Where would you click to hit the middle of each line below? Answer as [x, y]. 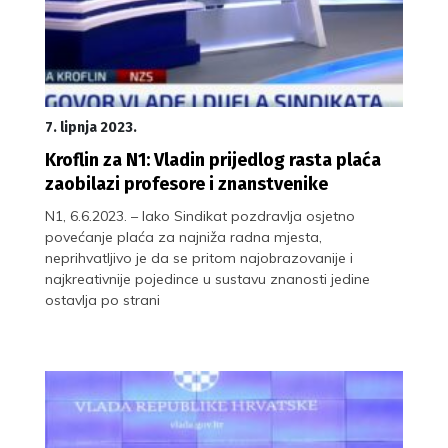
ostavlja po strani [102, 299]
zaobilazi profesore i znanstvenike [186, 183]
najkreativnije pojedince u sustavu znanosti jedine [207, 278]
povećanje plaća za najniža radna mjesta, [183, 236]
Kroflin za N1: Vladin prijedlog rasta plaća [213, 159]
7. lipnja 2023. [91, 127]
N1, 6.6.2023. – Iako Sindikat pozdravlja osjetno [200, 215]
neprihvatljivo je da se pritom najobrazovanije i [199, 257]
